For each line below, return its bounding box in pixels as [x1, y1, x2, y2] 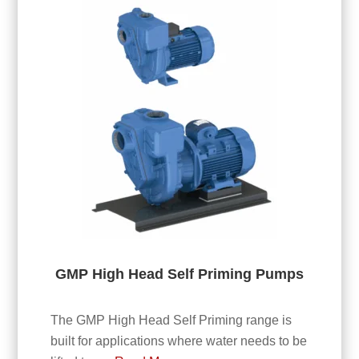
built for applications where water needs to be [50, 333, 307, 348]
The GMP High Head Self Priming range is [50, 313, 292, 327]
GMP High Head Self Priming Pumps [54, 266, 304, 283]
